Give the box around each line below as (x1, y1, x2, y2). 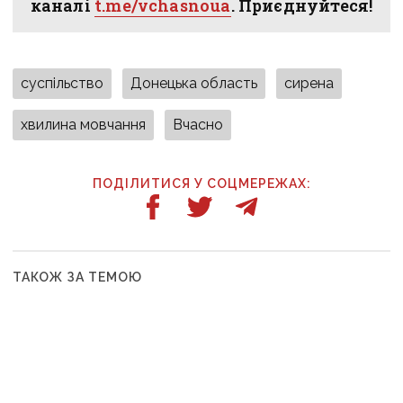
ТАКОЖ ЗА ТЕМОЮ (13, 269, 143, 284)
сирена (284, 74, 335, 92)
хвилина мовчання (21, 115, 147, 133)
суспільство (21, 74, 104, 92)
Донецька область (130, 74, 258, 92)
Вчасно (173, 115, 224, 133)
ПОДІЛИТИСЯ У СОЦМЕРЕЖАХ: (92, 175, 311, 191)
